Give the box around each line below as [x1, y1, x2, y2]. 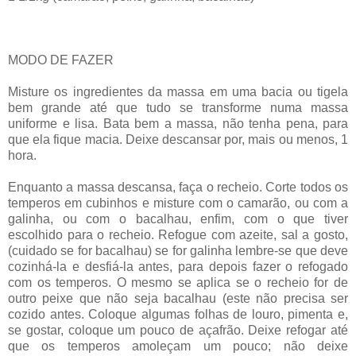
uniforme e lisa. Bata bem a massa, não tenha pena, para [8, 116, 348, 130]
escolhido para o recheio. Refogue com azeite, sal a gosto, [8, 227, 348, 242]
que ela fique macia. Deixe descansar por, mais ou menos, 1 [8, 132, 348, 146]
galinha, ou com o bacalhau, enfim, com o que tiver [8, 211, 348, 226]
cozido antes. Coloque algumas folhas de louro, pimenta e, [8, 307, 348, 321]
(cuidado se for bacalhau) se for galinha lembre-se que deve [8, 243, 348, 257]
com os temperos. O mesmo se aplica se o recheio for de [8, 275, 348, 289]
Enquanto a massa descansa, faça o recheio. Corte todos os [8, 180, 348, 194]
